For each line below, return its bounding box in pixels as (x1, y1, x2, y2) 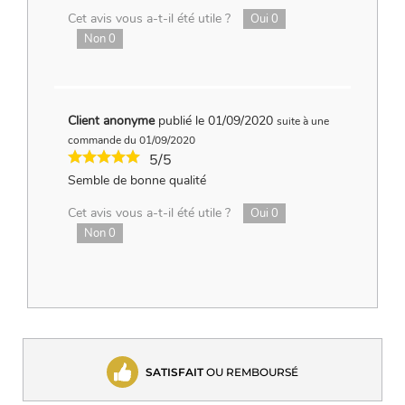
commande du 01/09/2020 (67, 133, 195, 148)
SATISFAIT (146, 364, 203, 379)
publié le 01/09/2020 (157, 112, 273, 130)
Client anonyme (67, 112, 158, 130)
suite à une (276, 114, 329, 129)
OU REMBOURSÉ (203, 364, 298, 379)
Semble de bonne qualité (67, 172, 206, 190)
